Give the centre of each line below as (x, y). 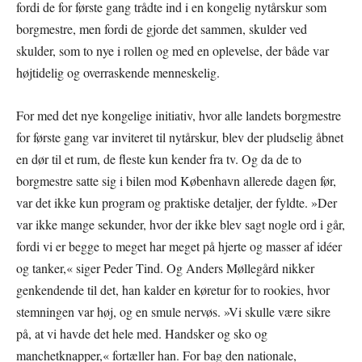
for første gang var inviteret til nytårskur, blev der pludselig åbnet (180, 137)
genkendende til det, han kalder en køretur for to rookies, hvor (173, 289)
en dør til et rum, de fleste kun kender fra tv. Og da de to (159, 158)
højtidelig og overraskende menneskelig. (118, 72)
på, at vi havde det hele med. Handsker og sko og (142, 333)
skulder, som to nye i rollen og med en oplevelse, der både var (173, 50)
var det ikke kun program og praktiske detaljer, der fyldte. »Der (177, 202)
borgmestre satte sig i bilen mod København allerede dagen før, (176, 180)
